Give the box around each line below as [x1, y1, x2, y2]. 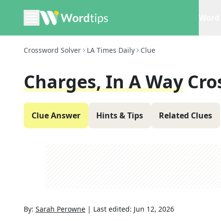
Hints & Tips [96, 110, 143, 121]
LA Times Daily [87, 45, 135, 55]
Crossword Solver [24, 45, 81, 55]
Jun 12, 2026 [134, 204, 174, 214]
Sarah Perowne [36, 204, 85, 214]
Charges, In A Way [24, 70, 183, 94]
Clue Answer [32, 110, 80, 121]
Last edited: [93, 204, 134, 214]
